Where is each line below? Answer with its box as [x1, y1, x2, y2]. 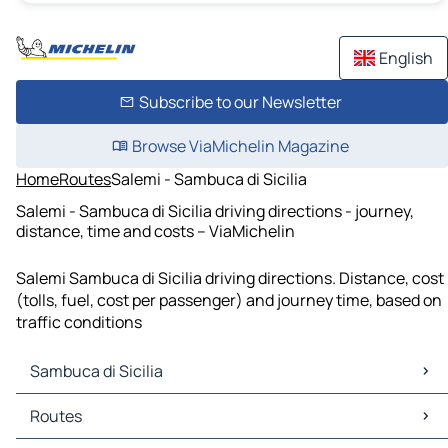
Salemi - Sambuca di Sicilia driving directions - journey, [16, 199, 414, 222]
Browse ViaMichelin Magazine [131, 135, 349, 157]
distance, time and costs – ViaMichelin [16, 219, 295, 242]
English [379, 47, 433, 69]
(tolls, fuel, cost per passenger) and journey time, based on [16, 289, 442, 312]
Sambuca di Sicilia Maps [20, 394, 195, 417]
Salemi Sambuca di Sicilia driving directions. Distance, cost [16, 267, 444, 290]
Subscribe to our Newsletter [138, 91, 342, 113]
